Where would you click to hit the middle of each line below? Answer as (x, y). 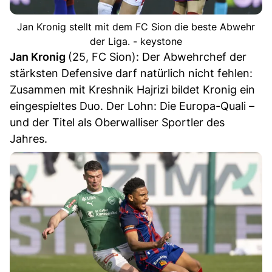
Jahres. (29, 139)
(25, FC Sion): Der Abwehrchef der (157, 57)
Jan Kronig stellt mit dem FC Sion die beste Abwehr (136, 27)
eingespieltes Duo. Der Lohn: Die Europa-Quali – (132, 106)
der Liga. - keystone (136, 42)
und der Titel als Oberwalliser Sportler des (117, 123)
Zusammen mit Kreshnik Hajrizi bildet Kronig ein (132, 90)
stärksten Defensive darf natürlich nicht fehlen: (131, 73)
